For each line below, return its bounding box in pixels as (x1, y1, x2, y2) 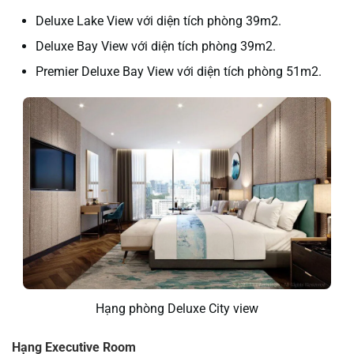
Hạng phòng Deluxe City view (96, 301, 258, 317)
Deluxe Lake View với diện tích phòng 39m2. (36, 13, 281, 28)
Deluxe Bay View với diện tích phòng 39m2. (36, 38, 276, 54)
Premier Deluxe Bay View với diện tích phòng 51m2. (36, 63, 322, 79)
